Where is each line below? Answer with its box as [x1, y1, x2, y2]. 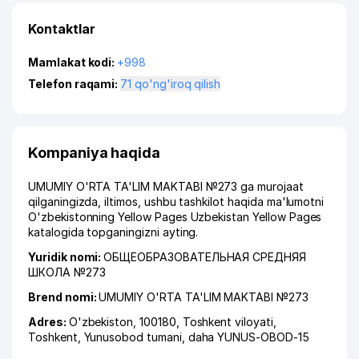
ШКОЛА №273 [28, 265, 106, 279]
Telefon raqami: [28, 77, 121, 91]
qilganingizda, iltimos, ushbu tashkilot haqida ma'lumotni [28, 195, 325, 208]
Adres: [28, 315, 69, 329]
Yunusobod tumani [83, 330, 182, 344]
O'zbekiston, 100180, [68, 315, 183, 329]
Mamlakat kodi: [28, 55, 118, 69]
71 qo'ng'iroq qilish [135, 77, 221, 91]
